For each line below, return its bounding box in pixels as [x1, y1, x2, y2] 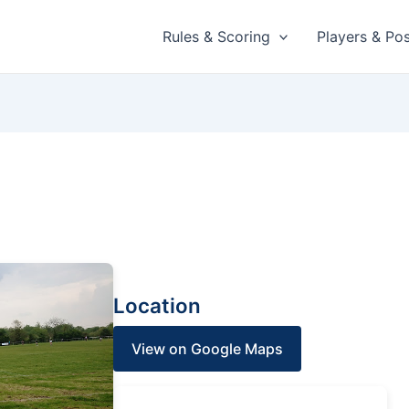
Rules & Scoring [162, 27, 270, 46]
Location [113, 293, 201, 318]
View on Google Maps [131, 340, 283, 358]
